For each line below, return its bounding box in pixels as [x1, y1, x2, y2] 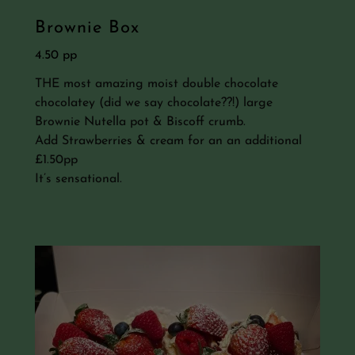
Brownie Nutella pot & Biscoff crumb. [35, 115, 246, 128]
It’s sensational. [35, 172, 122, 185]
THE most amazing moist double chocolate [35, 77, 278, 90]
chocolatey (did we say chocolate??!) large [35, 96, 273, 109]
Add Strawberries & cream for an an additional [35, 134, 302, 147]
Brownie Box [35, 19, 139, 37]
